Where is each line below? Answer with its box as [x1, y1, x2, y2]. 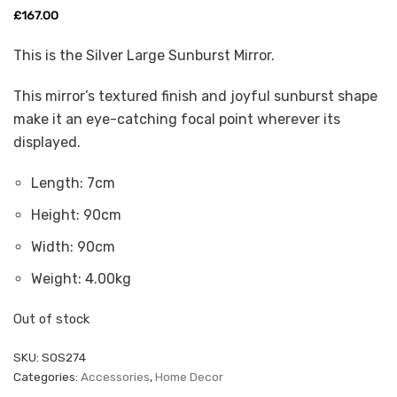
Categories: [13, 369, 81, 384]
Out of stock [13, 310, 90, 327]
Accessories [81, 369, 150, 384]
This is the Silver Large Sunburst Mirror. [13, 46, 275, 64]
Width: [31, 237, 74, 255]
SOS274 [42, 349, 86, 364]
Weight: [31, 269, 82, 287]
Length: [31, 174, 83, 191]
